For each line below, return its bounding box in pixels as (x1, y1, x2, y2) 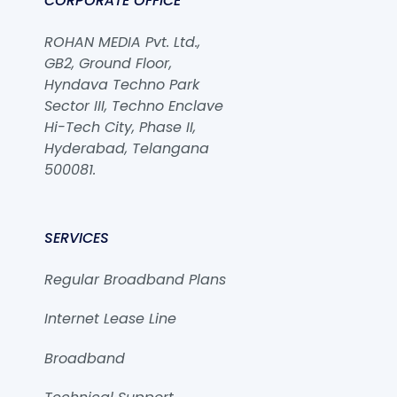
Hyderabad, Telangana (44, 137, 210, 159)
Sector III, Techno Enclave (44, 95, 224, 116)
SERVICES (44, 228, 110, 249)
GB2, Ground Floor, (44, 52, 173, 74)
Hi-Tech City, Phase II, (44, 116, 197, 137)
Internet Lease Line (44, 308, 177, 330)
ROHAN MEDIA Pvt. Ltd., (44, 31, 201, 52)
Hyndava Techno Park (44, 74, 200, 95)
